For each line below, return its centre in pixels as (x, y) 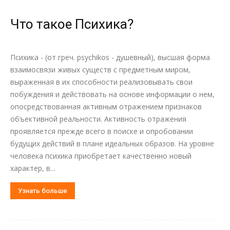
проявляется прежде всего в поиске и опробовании (102, 131)
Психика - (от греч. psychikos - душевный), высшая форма (110, 57)
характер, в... (33, 168)
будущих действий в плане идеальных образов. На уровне (112, 143)
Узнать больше (43, 191)
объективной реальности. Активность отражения (98, 119)
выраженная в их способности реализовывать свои (101, 82)
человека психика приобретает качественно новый (101, 156)
